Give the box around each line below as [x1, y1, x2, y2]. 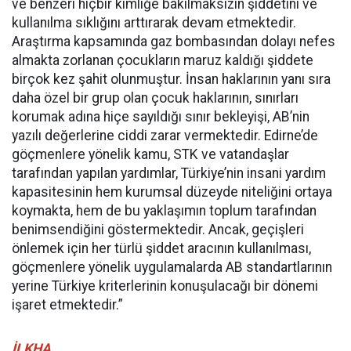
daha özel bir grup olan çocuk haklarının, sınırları [12, 90, 299, 106]
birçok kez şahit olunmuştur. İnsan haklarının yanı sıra [12, 71, 331, 87]
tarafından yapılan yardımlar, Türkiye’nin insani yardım [12, 165, 326, 181]
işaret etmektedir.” [12, 297, 123, 313]
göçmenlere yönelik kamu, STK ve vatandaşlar [12, 147, 289, 162]
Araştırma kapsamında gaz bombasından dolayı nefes [12, 34, 335, 49]
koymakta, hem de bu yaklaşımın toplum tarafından [12, 203, 317, 219]
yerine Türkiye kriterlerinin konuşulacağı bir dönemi [12, 278, 318, 294]
